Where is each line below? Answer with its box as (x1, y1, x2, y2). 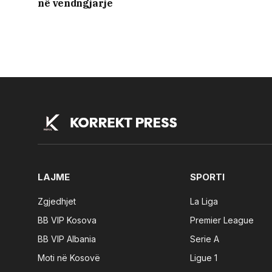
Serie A (190, 234, 220, 245)
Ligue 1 (190, 253, 218, 263)
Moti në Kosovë (38, 253, 100, 263)
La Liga (190, 196, 219, 207)
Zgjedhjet (38, 196, 76, 207)
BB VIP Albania (38, 234, 96, 245)
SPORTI (190, 171, 225, 183)
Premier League (190, 215, 254, 226)
